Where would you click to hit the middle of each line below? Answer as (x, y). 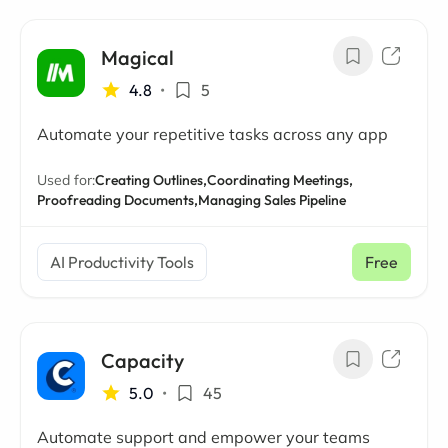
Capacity (142, 360)
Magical (137, 57)
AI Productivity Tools (122, 262)
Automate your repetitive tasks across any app (212, 134)
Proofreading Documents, (117, 200)
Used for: (66, 180)
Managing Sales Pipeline (272, 200)
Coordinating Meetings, (280, 180)
